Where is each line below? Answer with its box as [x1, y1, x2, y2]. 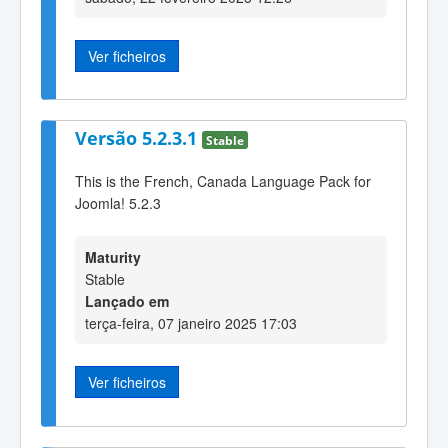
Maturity [85, 247, 141, 268]
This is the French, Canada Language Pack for [75, 170, 371, 191]
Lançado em [85, 291, 169, 312]
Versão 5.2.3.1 [75, 126, 202, 151]
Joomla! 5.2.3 [75, 192, 161, 213]
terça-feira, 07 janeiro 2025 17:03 [85, 313, 297, 334]
